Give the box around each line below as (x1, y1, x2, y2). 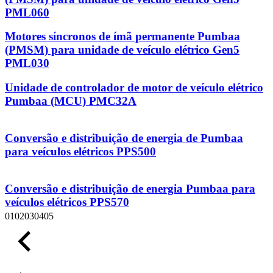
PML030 (5, 57, 49, 70)
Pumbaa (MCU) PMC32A (5, 94, 136, 107)
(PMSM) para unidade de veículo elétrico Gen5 (5, 43, 239, 57)
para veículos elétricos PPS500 (5, 144, 156, 158)
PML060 (5, 5, 49, 19)
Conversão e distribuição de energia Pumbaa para (5, 182, 255, 196)
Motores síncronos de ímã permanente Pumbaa (5, 30, 240, 43)
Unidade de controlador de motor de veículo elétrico (5, 80, 263, 94)
